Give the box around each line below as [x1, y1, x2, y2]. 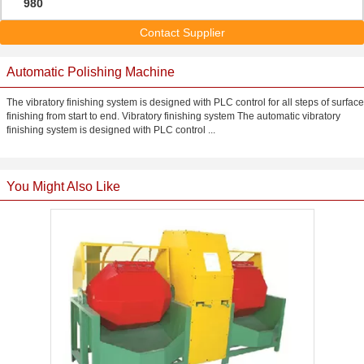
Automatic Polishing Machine [6, 65, 175, 79]
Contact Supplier [139, 26, 225, 39]
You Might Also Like [6, 180, 120, 193]
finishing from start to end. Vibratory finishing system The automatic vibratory [6, 110, 340, 122]
